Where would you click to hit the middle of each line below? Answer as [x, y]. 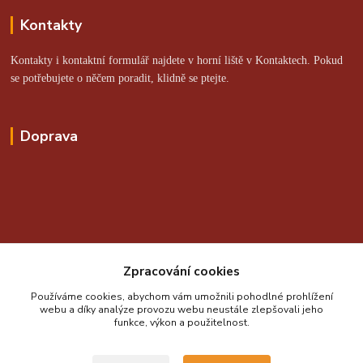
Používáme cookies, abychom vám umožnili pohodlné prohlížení [181, 297]
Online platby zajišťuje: [97, 256]
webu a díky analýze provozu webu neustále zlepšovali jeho [181, 310]
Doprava [49, 136]
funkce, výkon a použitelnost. [181, 322]
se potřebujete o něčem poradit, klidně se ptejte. [120, 78]
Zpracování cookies [181, 271]
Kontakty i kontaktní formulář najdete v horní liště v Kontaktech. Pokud [177, 60]
